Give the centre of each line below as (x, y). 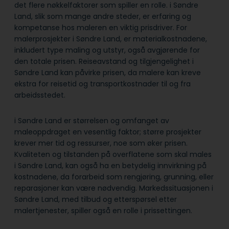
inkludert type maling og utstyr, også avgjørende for (107, 50)
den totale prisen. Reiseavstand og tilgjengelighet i (104, 62)
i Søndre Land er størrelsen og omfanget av (92, 121)
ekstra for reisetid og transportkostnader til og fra (102, 84)
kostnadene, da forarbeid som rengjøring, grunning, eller (114, 177)
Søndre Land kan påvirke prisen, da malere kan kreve (108, 73)
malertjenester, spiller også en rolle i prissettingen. (103, 211)
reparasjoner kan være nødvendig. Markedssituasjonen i (114, 188)
